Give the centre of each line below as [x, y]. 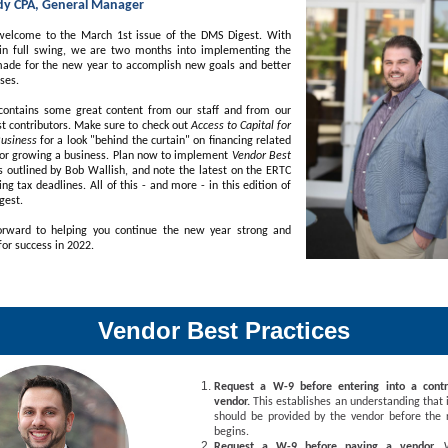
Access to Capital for [241, 126]
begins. [231, 432]
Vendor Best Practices [224, 330]
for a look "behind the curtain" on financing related [164, 141]
